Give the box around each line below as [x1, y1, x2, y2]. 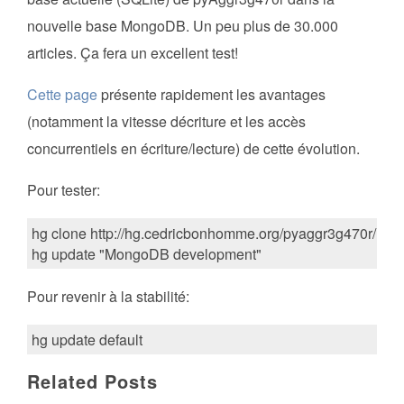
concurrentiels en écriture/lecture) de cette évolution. [27, 138, 360, 160]
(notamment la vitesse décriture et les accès [27, 111, 306, 133]
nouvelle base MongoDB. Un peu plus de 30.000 [27, 15, 338, 37]
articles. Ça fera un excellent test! [27, 42, 238, 64]
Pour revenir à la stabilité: [27, 286, 189, 308]
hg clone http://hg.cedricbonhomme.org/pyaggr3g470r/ [32, 223, 376, 244]
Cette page [27, 84, 97, 106]
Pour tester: [27, 179, 100, 201]
